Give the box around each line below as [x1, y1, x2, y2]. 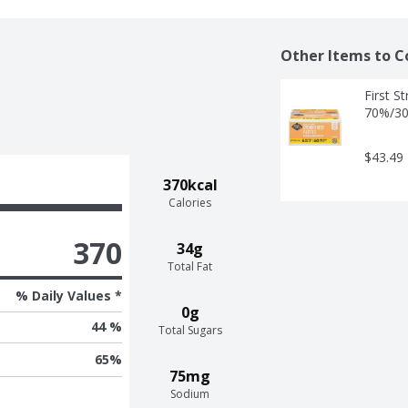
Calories [168, 194, 212, 210]
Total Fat [168, 258, 213, 274]
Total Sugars [158, 321, 222, 338]
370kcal [162, 174, 218, 195]
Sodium [170, 385, 210, 402]
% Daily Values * [15, 286, 122, 304]
